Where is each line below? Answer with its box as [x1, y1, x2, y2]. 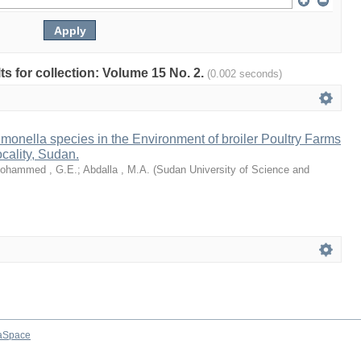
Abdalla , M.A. [83, 164, 150, 176]
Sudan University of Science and [156, 164, 309, 176]
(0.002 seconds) [207, 68, 282, 80]
